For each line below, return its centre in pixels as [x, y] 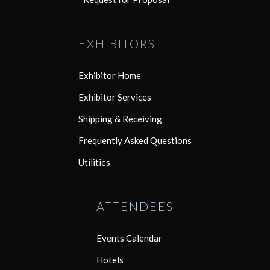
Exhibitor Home [110, 75]
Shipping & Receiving [120, 118]
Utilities [94, 162]
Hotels [110, 259]
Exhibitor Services [115, 97]
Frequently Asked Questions [135, 140]
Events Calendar [129, 238]
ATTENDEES [135, 206]
